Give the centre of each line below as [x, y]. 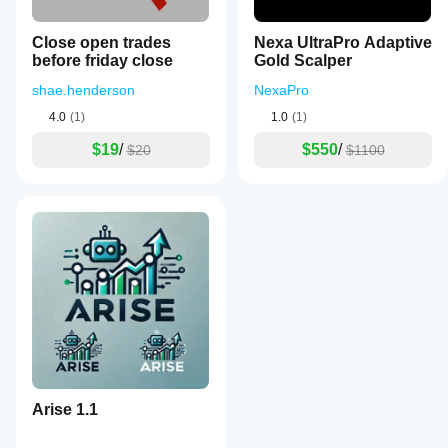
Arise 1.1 [65, 409]
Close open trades [101, 42]
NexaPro [281, 90]
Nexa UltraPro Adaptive [343, 42]
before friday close [102, 60]
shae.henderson [83, 90]
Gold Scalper [303, 60]
